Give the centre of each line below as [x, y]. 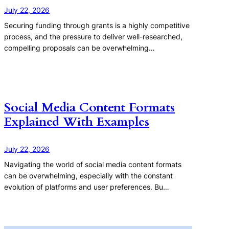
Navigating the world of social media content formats [93, 165]
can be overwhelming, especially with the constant [88, 176]
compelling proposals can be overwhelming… [79, 48]
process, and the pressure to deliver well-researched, [93, 37]
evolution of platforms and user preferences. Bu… [87, 187]
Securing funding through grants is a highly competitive [97, 26]
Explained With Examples [77, 122]
